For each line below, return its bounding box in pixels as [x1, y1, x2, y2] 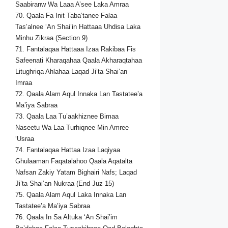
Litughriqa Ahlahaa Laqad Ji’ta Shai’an [15, 68, 127, 76]
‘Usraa [15, 135, 34, 143]
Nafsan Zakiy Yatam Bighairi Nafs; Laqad [15, 168, 137, 177]
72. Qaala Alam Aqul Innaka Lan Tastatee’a [15, 90, 142, 98]
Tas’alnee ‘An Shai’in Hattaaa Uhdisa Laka [15, 23, 140, 31]
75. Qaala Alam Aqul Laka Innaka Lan [15, 191, 126, 199]
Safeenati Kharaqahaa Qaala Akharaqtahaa [15, 56, 142, 65]
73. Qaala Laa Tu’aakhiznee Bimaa [15, 112, 119, 121]
